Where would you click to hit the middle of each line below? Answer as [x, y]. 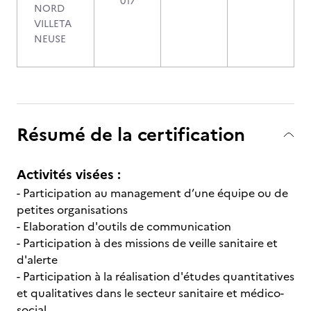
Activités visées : [69, 175]
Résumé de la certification [131, 134]
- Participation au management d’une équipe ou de [152, 193]
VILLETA [53, 24]
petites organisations [72, 210]
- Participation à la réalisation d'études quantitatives [155, 276]
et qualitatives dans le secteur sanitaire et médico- [150, 293]
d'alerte [37, 260]
